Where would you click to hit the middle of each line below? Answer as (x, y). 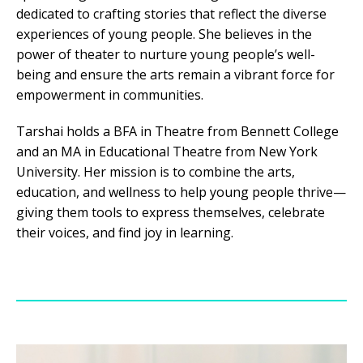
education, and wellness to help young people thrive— (181, 192)
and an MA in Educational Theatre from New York (167, 152)
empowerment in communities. (110, 95)
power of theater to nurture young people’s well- (166, 55)
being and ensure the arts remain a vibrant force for (175, 75)
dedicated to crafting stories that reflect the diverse (171, 14)
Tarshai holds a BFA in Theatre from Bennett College (177, 132)
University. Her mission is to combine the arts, (156, 172)
